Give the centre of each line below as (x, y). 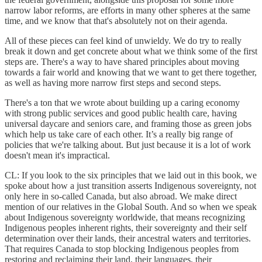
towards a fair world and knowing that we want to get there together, (131, 72)
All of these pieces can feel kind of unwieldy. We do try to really (123, 40)
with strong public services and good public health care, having (121, 113)
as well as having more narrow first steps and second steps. (113, 82)
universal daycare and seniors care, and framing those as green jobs (128, 123)
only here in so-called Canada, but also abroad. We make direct (121, 196)
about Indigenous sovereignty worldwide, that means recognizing (125, 217)
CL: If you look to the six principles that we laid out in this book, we (131, 175)
